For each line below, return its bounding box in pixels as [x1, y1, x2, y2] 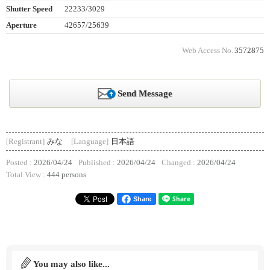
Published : [78, 159, 117, 168]
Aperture [6, 21, 37, 30]
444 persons [47, 171, 86, 180]
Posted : [6, 159, 34, 168]
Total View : [6, 171, 47, 180]
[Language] [71, 137, 108, 146]
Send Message [118, 89, 172, 99]
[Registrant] [6, 137, 45, 146]
